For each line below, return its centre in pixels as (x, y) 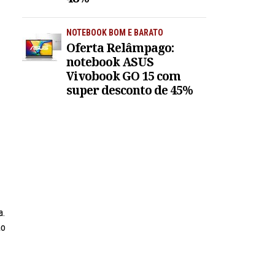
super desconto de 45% (130, 90)
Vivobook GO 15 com (123, 76)
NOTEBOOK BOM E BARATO (115, 33)
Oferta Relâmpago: (120, 48)
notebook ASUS (110, 62)
